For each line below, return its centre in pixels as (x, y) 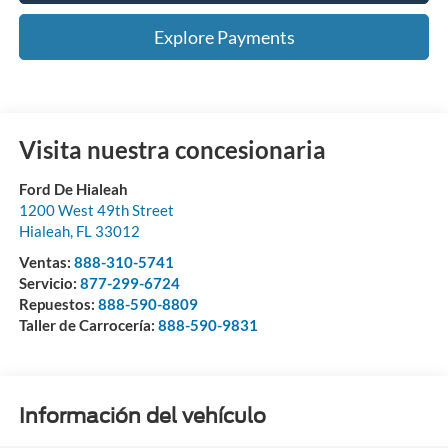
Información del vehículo (142, 416)
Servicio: (49, 282)
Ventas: (46, 261)
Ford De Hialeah (73, 188)
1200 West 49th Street (96, 209)
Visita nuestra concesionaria (172, 149)
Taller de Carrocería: (88, 324)
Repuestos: (58, 303)
